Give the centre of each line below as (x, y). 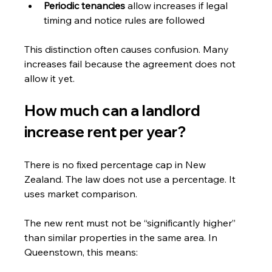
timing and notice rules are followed (124, 20)
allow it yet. (50, 78)
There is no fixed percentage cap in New (117, 164)
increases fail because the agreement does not (131, 63)
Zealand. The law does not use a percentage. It (131, 179)
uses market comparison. (81, 193)
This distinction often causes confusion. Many (128, 49)
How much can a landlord (114, 110)
